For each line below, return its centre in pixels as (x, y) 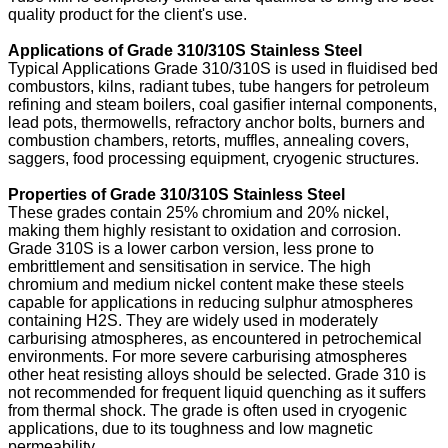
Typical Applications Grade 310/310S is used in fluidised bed (223, 68)
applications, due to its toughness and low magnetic (190, 428)
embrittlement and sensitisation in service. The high (189, 266)
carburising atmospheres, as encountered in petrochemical (215, 338)
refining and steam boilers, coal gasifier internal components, (222, 104)
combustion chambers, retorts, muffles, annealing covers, (208, 140)
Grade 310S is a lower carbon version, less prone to (191, 248)
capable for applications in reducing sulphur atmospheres (210, 302)
